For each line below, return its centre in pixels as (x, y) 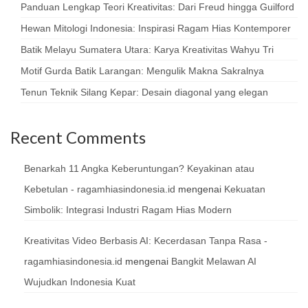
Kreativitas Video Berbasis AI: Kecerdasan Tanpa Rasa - (146, 240)
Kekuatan (245, 189)
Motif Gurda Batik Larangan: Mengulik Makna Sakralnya (142, 70)
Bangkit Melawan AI (214, 261)
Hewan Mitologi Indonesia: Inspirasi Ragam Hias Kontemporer (156, 28)
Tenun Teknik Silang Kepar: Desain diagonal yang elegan (144, 92)
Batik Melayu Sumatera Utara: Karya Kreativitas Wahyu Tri (147, 49)
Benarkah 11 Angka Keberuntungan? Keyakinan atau (139, 168)
